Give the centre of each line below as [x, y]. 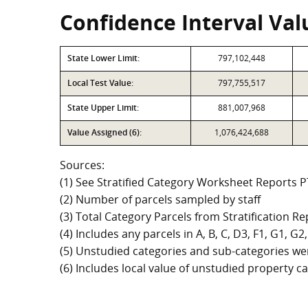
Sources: [82, 165]
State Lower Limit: [103, 58]
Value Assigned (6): [104, 132]
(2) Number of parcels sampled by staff [160, 199]
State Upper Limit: [103, 108]
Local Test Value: [100, 83]
